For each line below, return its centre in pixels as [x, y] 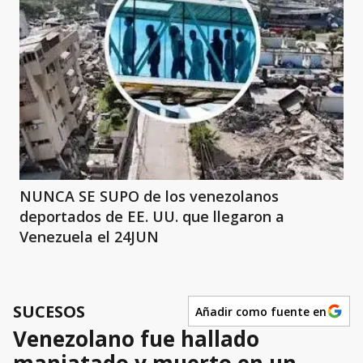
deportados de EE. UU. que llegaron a [152, 216]
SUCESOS [49, 311]
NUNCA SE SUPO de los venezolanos [149, 196]
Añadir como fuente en [261, 311]
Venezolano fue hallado [136, 339]
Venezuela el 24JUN [89, 237]
